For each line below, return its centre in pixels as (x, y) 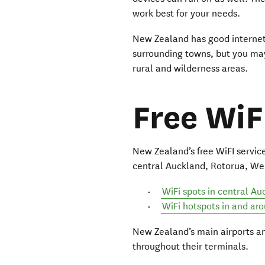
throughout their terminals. (191, 247)
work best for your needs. (187, 14)
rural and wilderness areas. (190, 69)
